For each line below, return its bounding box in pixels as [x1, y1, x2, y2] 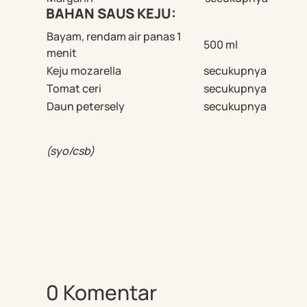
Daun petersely [47, 99, 125, 114]
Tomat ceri [47, 81, 102, 97]
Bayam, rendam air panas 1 [47, 29, 182, 45]
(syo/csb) [46, 143, 95, 159]
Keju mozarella [47, 63, 122, 79]
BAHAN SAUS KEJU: [46, 4, 177, 23]
